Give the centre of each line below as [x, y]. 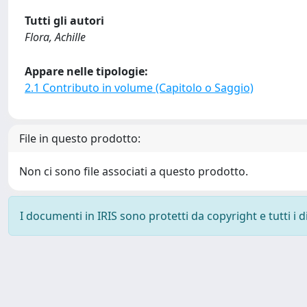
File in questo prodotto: [80, 138]
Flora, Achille [55, 37]
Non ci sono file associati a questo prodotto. [134, 171]
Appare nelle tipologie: [86, 71]
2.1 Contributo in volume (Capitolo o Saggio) [139, 88]
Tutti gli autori [64, 21]
